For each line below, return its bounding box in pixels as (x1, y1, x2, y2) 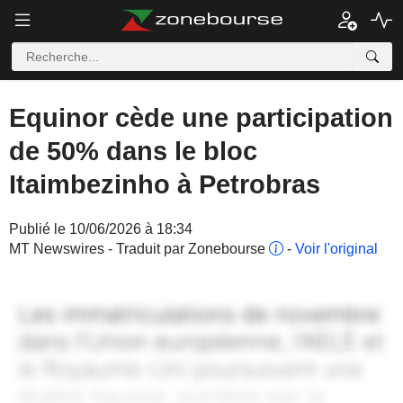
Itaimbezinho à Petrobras (9, 170, 320, 199)
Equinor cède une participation (9, 103, 393, 132)
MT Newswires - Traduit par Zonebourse (9, 241, 269, 256)
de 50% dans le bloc (9, 137, 257, 166)
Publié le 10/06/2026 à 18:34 (9, 221, 193, 237)
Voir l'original (295, 241, 378, 256)
